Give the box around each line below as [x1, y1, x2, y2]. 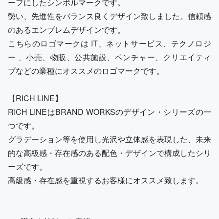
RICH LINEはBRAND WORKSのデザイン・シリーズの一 [8, 106, 211, 118]
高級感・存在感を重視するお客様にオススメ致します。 [8, 175, 203, 186]
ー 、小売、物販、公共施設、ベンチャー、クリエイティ [8, 51, 211, 63]
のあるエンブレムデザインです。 [8, 24, 125, 36]
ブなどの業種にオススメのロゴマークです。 [8, 65, 164, 77]
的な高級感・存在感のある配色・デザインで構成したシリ [8, 147, 211, 159]
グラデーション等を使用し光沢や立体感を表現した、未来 [8, 133, 211, 145]
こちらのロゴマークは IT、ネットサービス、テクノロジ [8, 38, 211, 49]
